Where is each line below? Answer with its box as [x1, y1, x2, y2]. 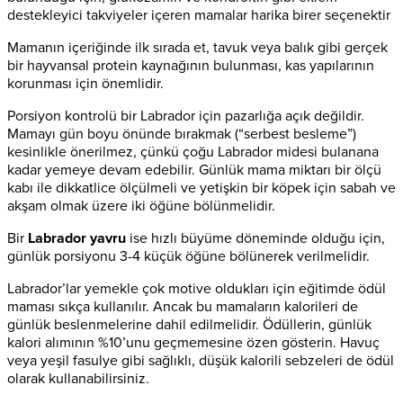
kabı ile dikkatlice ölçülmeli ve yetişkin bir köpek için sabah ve [7, 179, 396, 198]
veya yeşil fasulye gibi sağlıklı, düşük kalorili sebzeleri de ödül [7, 352, 394, 371]
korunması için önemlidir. [7, 75, 164, 94]
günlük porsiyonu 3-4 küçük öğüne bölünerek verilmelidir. [7, 247, 370, 266]
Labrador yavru [28, 229, 126, 248]
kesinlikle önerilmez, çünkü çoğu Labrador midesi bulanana [7, 143, 379, 162]
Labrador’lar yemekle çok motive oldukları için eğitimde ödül [7, 280, 386, 299]
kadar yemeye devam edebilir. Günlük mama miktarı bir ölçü [7, 161, 381, 180]
